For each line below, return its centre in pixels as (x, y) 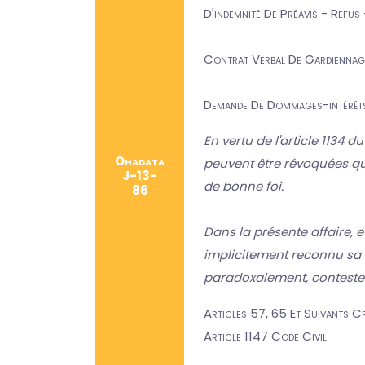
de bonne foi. (244, 186)
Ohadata (140, 161)
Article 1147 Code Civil (265, 336)
